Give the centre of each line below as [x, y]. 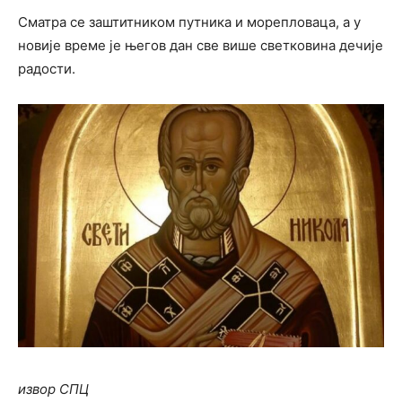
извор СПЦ [53, 389]
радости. [47, 68]
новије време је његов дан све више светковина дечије [201, 45]
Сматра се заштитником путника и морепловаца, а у [189, 22]
